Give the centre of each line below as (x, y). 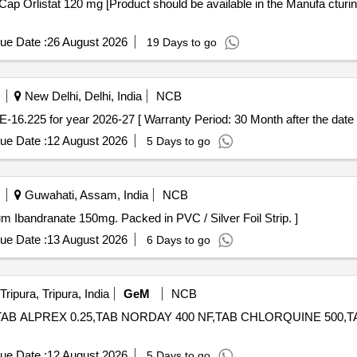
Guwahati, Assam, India (84, 195)
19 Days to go (181, 42)
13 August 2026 (87, 239)
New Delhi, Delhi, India (81, 96)
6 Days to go (178, 240)
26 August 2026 (87, 42)
